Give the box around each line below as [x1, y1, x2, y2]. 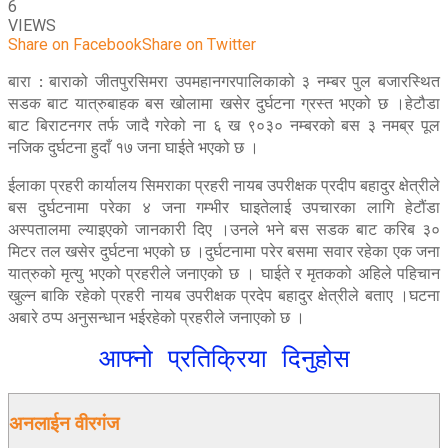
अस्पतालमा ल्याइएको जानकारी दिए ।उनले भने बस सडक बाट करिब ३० [8, 218, 440, 241]
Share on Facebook [8, 35, 142, 55]
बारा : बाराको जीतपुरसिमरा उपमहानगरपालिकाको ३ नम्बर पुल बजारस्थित [8, 70, 440, 93]
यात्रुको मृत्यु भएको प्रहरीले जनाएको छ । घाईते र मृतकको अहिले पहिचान [8, 262, 440, 285]
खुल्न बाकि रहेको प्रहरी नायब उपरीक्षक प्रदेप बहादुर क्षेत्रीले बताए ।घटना [8, 284, 440, 307]
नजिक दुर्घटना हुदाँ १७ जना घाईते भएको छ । [8, 136, 259, 159]
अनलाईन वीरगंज [9, 413, 119, 436]
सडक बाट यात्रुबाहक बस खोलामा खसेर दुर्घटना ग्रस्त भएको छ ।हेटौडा [8, 92, 440, 115]
